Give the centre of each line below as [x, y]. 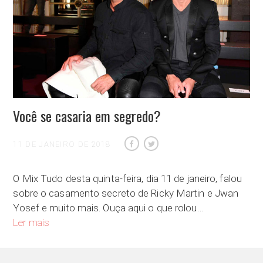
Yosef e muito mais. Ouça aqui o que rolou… [108, 208]
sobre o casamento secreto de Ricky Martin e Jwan [126, 193]
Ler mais [31, 223]
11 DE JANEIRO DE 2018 [62, 144]
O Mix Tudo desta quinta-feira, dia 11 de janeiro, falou [127, 179]
